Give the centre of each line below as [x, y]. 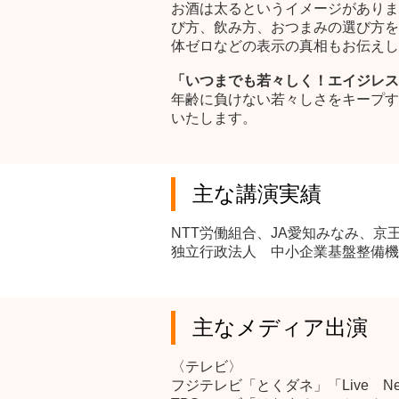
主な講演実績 [257, 194]
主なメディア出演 [281, 327]
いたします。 [214, 118]
